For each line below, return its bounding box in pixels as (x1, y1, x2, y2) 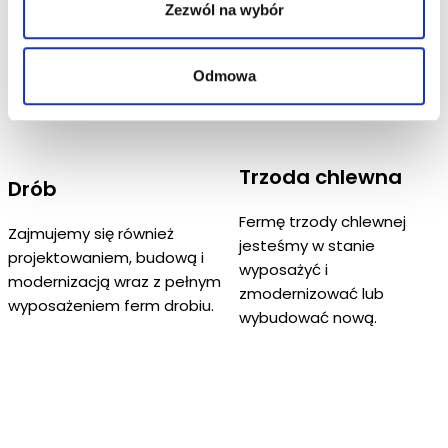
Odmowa (192, 66, 256, 84)
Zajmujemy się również (8, 223, 174, 245)
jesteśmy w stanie (238, 235, 375, 257)
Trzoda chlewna (238, 163, 402, 192)
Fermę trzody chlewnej (238, 211, 406, 233)
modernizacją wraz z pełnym (8, 271, 221, 293)
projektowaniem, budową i (8, 247, 204, 269)
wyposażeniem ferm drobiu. (8, 295, 214, 317)
